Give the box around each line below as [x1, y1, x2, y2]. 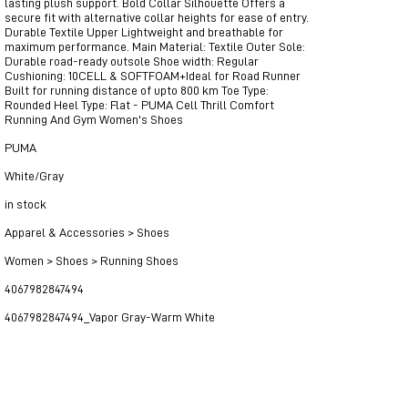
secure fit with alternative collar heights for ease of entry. [5, 11, 309, 25]
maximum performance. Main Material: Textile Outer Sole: [5, 40, 305, 54]
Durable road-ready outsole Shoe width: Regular [5, 55, 259, 68]
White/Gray [5, 169, 64, 183]
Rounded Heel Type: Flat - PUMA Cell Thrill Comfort [5, 98, 274, 112]
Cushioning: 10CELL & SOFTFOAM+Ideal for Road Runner [5, 69, 301, 83]
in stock [5, 198, 46, 211]
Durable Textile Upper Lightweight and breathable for [5, 25, 283, 39]
